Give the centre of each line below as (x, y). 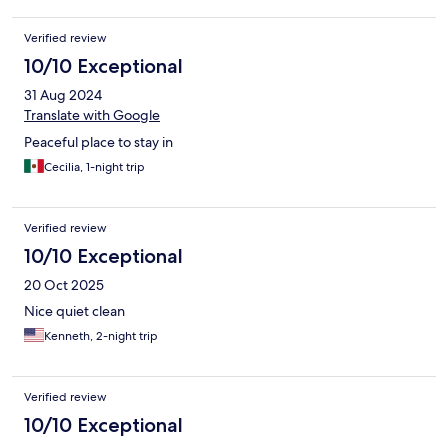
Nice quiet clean (74, 311)
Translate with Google (92, 115)
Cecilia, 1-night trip (94, 167)
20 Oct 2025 (64, 285)
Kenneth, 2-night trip (101, 336)
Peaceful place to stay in (98, 142)
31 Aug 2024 (63, 95)
